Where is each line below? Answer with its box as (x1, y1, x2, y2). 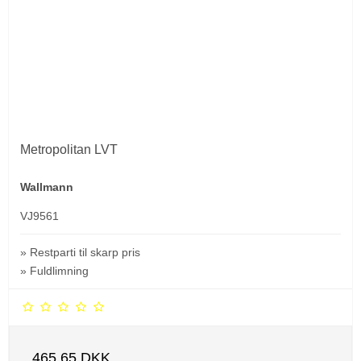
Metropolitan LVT (20, 142, 118, 156)
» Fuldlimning (20, 263, 89, 277)
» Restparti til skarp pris (20, 245, 140, 259)
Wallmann (20, 180, 73, 193)
